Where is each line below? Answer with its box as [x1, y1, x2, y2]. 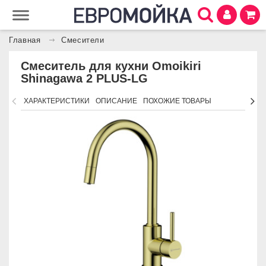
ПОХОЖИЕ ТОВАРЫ [143, 97, 211, 105]
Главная [9, 36, 41, 45]
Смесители [61, 36, 104, 45]
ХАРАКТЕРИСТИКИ [24, 97, 90, 105]
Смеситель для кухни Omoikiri [21, 59, 201, 72]
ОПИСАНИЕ [96, 97, 137, 105]
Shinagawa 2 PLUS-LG [21, 72, 148, 85]
